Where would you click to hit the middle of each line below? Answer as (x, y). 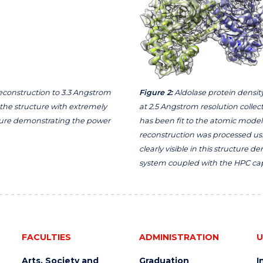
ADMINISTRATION (179, 237)
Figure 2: (156, 92)
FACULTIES (46, 237)
